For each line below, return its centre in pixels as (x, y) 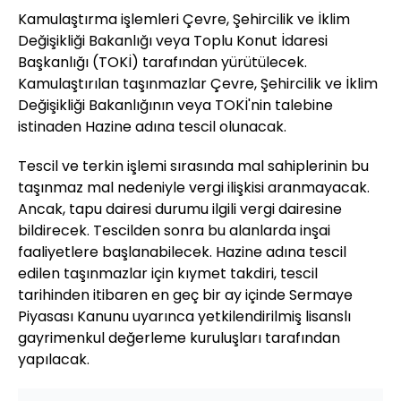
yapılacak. (54, 360)
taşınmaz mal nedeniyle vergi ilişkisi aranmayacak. (194, 188)
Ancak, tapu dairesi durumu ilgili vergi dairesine (180, 209)
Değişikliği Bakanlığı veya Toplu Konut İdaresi (173, 41)
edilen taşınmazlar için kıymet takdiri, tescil (168, 274)
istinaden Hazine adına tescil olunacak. (152, 127)
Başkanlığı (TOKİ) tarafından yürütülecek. (162, 63)
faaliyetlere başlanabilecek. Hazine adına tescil (182, 252)
